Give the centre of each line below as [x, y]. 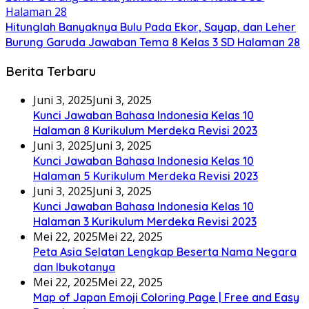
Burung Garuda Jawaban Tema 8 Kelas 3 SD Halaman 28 [153, 42]
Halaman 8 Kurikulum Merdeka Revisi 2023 [145, 130]
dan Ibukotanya [74, 267]
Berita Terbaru [51, 71]
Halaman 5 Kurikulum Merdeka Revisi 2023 [146, 176]
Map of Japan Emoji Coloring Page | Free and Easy [166, 297]
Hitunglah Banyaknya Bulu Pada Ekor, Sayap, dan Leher [151, 27]
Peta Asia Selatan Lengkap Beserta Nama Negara [165, 251]
